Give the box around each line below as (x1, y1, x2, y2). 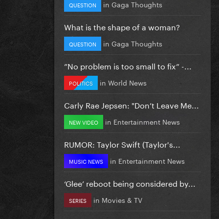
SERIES (69, 195, 87, 204)
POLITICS (69, 78, 93, 87)
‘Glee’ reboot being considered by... (64, 176, 196, 189)
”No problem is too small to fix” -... (64, 59, 192, 71)
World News (108, 76, 147, 88)
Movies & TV (102, 194, 142, 205)
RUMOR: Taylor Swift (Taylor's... (64, 137, 180, 150)
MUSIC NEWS (69, 156, 103, 165)
